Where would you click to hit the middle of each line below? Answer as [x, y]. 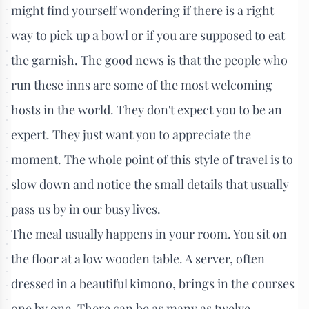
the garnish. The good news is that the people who [149, 60]
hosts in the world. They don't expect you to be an [147, 109]
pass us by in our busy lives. [86, 209]
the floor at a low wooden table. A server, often [138, 258]
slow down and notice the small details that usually [150, 184]
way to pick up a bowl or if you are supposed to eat [148, 35]
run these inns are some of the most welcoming [142, 84]
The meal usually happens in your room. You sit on [149, 233]
